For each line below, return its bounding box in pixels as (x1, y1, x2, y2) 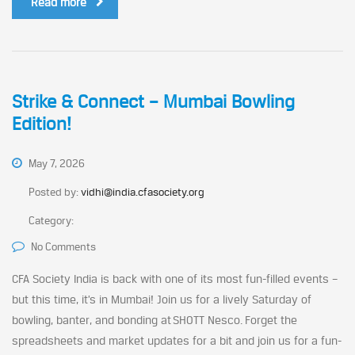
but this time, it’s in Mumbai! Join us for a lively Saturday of (12, 292, 311, 306)
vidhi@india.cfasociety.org (81, 185, 204, 198)
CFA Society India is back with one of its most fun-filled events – (12, 272, 338, 285)
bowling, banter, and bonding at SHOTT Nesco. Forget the (12, 313, 297, 326)
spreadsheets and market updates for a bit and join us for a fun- (12, 334, 342, 347)
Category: (29, 214, 74, 227)
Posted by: (29, 185, 81, 198)
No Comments (31, 240, 96, 253)
